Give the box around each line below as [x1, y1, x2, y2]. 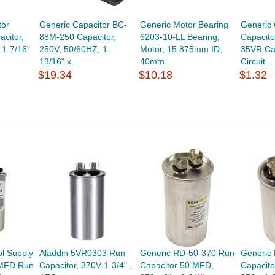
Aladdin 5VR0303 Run [39, 248, 125, 258]
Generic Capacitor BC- [39, 20, 127, 29]
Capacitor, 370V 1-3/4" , [39, 260, 132, 270]
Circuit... [241, 56, 273, 66]
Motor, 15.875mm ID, [140, 44, 223, 54]
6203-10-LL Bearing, [140, 32, 220, 42]
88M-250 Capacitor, [39, 32, 116, 42]
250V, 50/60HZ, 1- [39, 44, 110, 54]
